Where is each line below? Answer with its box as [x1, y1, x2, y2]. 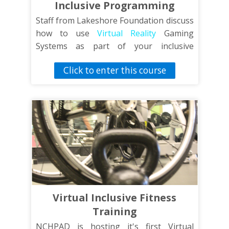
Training [93, 204, 136, 218]
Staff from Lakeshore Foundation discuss [35, 15, 194, 26]
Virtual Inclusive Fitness [53, 190, 176, 204]
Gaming [156, 28, 194, 39]
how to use [35, 28, 98, 39]
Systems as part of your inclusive [35, 40, 194, 52]
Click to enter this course [63, 64, 166, 76]
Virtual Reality [97, 28, 156, 39]
